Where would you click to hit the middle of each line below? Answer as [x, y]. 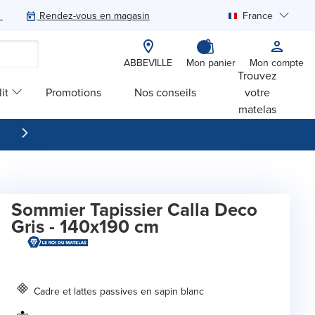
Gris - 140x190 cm [85, 226]
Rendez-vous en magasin [95, 15]
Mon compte [277, 63]
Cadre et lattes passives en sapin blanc [119, 291]
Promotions [73, 92]
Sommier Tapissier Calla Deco [134, 210]
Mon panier [211, 63]
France [258, 15]
